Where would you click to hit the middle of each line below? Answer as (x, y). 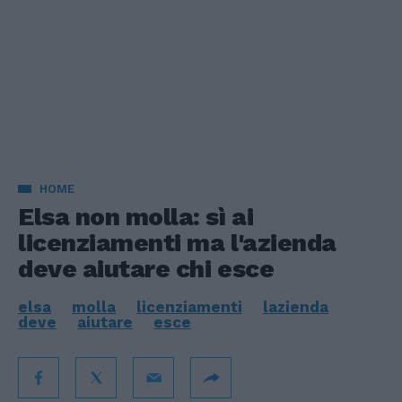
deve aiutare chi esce (146, 269)
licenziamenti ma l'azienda (177, 243)
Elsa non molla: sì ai (136, 217)
